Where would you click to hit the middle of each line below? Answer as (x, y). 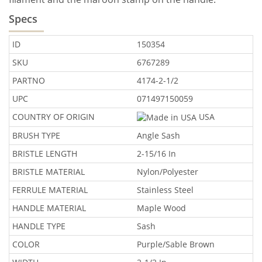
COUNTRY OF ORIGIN (54, 116)
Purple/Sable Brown (176, 244)
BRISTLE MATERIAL (49, 171)
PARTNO (29, 80)
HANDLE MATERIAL (49, 208)
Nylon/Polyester (168, 171)
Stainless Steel (165, 189)
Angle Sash (158, 135)
